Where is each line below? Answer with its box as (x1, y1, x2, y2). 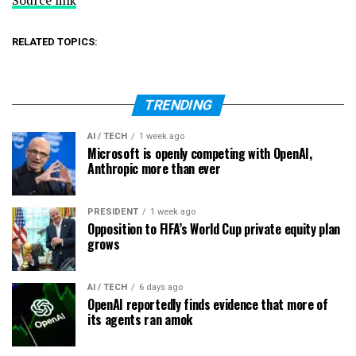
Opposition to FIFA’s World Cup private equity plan (87, 219, 340, 238)
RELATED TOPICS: (12, 35, 98, 48)
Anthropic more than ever (87, 158, 221, 178)
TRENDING (141, 96, 215, 113)
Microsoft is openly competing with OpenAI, (87, 143, 312, 163)
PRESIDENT (87, 206, 138, 217)
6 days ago (139, 281, 183, 292)
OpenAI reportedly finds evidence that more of (87, 294, 328, 314)
